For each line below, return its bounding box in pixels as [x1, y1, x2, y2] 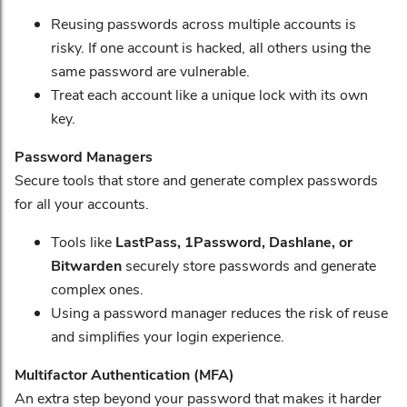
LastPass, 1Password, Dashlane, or [115, 232, 352, 251]
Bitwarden [51, 255, 125, 274]
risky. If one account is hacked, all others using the [51, 37, 371, 56]
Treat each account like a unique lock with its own [51, 84, 368, 104]
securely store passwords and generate [125, 255, 376, 274]
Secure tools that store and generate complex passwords [15, 170, 378, 189]
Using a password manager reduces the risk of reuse [51, 303, 388, 322]
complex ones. [51, 279, 144, 298]
